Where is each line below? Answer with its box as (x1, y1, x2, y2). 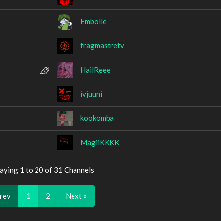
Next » (65, 191, 87, 200)
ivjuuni (80, 89, 102, 98)
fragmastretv (80, 40, 124, 50)
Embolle (80, 16, 107, 26)
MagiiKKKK (80, 137, 119, 147)
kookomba (80, 113, 114, 122)
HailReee (80, 65, 110, 74)
